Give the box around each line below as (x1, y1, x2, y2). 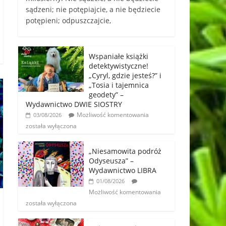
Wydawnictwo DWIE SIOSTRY (26, 99, 122, 109)
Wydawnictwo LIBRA (89, 165, 156, 176)
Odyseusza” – (89, 156, 134, 166)
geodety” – (89, 90, 124, 100)
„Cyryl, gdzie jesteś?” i (89, 71, 161, 81)
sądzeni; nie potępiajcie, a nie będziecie (26, 5, 160, 15)
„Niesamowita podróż (89, 146, 161, 156)
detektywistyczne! (89, 61, 148, 71)
